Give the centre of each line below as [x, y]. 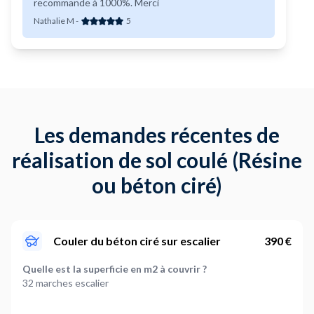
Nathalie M [54, 21]
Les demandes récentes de [157, 135]
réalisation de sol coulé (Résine [157, 160]
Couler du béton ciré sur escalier [137, 241]
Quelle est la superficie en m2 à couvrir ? [115, 269]
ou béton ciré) [157, 185]
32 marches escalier [67, 283]
